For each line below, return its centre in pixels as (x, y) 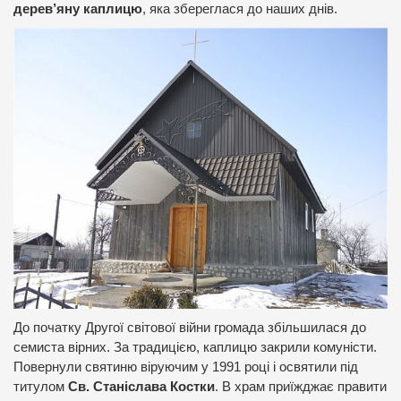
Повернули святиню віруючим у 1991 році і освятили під (186, 367)
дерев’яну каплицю (78, 9)
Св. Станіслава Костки (141, 386)
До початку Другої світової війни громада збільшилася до (190, 327)
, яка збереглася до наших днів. (240, 9)
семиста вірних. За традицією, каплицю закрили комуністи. (195, 347)
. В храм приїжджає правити (301, 386)
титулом (41, 386)
